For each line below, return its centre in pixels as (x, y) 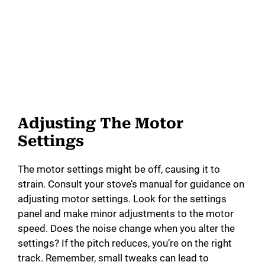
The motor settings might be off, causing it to (119, 169)
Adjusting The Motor (101, 124)
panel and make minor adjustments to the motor (126, 214)
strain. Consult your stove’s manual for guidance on (131, 184)
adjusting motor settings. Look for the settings (122, 199)
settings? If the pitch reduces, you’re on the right (125, 243)
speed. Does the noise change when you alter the (126, 229)
